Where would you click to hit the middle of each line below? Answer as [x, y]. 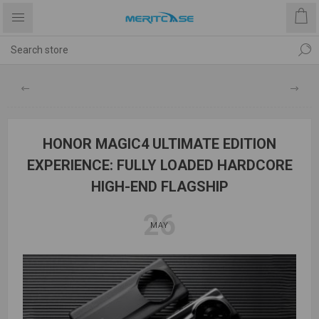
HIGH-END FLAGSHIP [159, 187]
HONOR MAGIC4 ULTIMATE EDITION [159, 144]
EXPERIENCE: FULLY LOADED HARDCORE [159, 165]
